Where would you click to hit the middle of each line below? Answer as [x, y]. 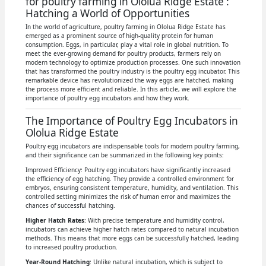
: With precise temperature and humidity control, [154, 220]
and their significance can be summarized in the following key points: [124, 155]
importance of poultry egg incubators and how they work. [107, 98]
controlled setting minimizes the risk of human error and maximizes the [128, 196]
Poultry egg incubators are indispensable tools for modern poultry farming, [132, 146]
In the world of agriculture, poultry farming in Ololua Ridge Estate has [125, 26]
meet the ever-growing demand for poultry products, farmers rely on [123, 53]
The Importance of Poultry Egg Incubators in [132, 121]
